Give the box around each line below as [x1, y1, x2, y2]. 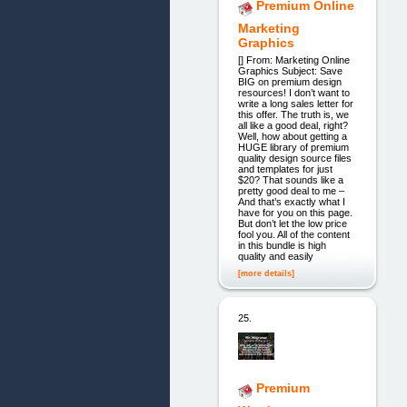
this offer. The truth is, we [237, 108, 349, 120]
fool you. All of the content [237, 228, 350, 240]
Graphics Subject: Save [237, 65, 342, 76]
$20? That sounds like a [237, 174, 343, 185]
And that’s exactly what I [237, 195, 345, 207]
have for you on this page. [237, 206, 352, 218]
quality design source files [237, 152, 352, 164]
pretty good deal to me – [237, 184, 344, 196]
